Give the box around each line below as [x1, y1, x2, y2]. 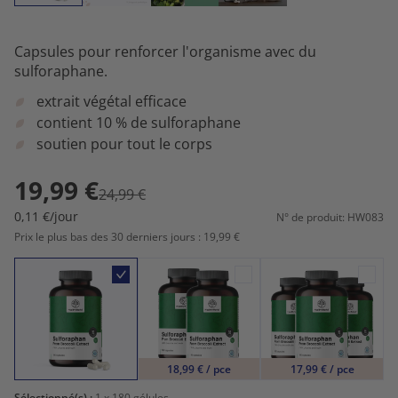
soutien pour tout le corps [36, 133, 212, 154]
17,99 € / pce [290, 361, 354, 377]
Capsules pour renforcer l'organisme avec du [14, 41, 316, 61]
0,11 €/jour [14, 207, 78, 225]
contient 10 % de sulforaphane [36, 112, 241, 132]
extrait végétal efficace [36, 91, 187, 111]
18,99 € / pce [167, 361, 231, 377]
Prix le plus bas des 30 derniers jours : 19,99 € [14, 228, 240, 244]
